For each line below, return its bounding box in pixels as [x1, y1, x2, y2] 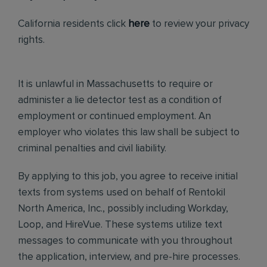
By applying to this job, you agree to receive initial [18, 172, 238, 182]
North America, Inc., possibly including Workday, [18, 204, 228, 214]
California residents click [18, 19, 128, 29]
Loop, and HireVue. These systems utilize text [18, 220, 222, 230]
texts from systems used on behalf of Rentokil [18, 188, 225, 198]
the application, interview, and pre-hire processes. [18, 252, 240, 262]
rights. [18, 35, 45, 45]
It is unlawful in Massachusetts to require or [18, 79, 213, 89]
